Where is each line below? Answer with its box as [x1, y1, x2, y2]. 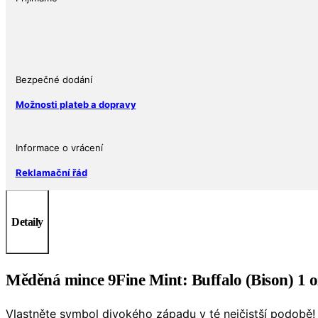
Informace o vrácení [15, 142, 103, 154]
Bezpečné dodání [15, 74, 92, 86]
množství [5, 37, 54, 52]
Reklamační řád [15, 167, 87, 179]
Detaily [11, 216, 43, 228]
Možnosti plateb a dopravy [15, 99, 136, 111]
